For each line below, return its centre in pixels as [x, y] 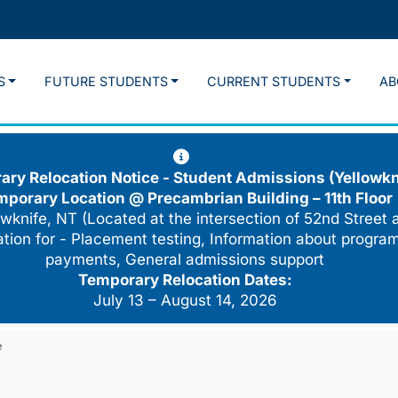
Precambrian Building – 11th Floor [270, 199]
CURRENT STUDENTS [274, 82]
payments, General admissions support [185, 260]
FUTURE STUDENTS [106, 82]
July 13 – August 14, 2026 [185, 301]
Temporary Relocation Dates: [185, 280]
